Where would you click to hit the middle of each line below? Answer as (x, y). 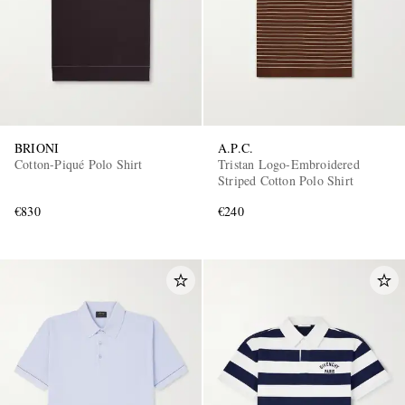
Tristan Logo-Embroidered (289, 164)
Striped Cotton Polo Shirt (286, 180)
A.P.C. (236, 147)
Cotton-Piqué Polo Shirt (79, 164)
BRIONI (37, 147)
